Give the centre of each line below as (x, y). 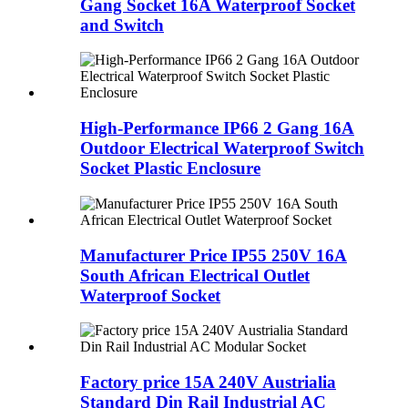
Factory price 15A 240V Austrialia (208, 382)
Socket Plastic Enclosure (170, 168)
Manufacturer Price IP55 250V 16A (214, 255)
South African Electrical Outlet (195, 275)
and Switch (122, 25)
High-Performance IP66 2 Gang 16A (217, 128)
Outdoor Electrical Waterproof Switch (222, 148)
